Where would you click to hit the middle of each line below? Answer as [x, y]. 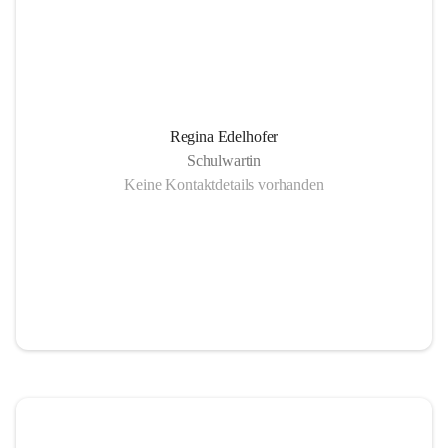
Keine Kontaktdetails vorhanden [224, 184]
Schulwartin [224, 160]
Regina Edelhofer [224, 136]
